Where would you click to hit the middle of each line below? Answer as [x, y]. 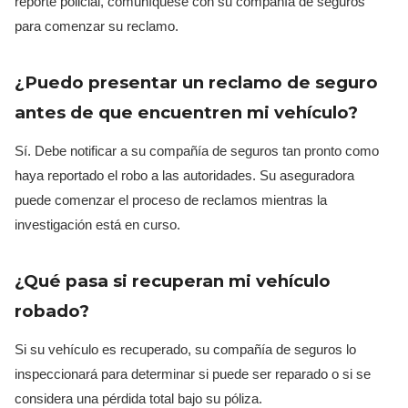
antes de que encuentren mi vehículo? [186, 112]
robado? [52, 311]
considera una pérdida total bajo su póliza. [138, 398]
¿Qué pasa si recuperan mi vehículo [173, 280]
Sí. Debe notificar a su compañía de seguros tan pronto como [197, 150]
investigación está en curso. [97, 224]
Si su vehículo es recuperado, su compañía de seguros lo [185, 349]
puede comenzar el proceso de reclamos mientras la [171, 199]
